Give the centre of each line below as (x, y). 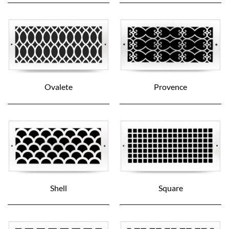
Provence (171, 87)
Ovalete (58, 87)
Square (170, 188)
